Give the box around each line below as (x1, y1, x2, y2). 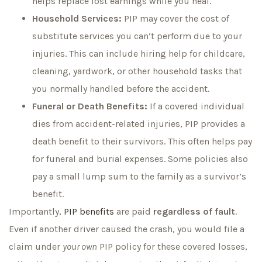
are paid (114, 206, 153, 218)
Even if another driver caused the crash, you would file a (9, 223, 244, 235)
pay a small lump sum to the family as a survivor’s (32, 171, 246, 182)
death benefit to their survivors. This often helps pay (32, 136, 252, 147)
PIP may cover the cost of (122, 13, 229, 25)
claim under (9, 241, 63, 253)
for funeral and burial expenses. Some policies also (32, 153, 248, 165)
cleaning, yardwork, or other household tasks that (32, 65, 242, 77)
